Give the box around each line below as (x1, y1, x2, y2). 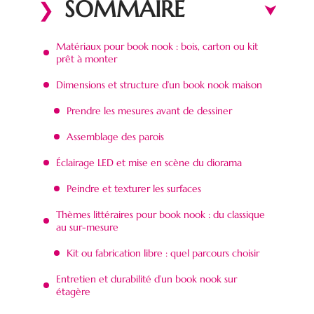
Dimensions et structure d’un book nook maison (56, 78, 262, 91)
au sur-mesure (56, 220, 118, 233)
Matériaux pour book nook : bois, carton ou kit (56, 39, 258, 53)
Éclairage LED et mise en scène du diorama (56, 156, 242, 169)
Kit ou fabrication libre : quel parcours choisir (67, 246, 259, 259)
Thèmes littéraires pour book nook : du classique (56, 207, 265, 221)
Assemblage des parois (67, 130, 164, 143)
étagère (56, 285, 90, 298)
